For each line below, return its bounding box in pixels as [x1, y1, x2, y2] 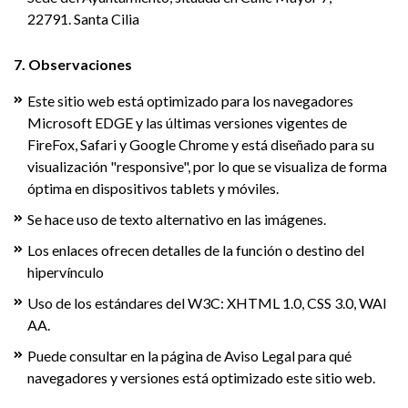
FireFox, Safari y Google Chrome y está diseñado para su [27, 136, 374, 153]
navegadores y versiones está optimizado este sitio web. [27, 369, 375, 386]
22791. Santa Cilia [27, 10, 139, 27]
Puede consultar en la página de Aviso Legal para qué [27, 347, 352, 364]
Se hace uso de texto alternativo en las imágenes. [27, 210, 326, 228]
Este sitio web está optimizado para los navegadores [27, 92, 353, 109]
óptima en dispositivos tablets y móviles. [27, 179, 279, 197]
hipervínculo [27, 263, 104, 280]
